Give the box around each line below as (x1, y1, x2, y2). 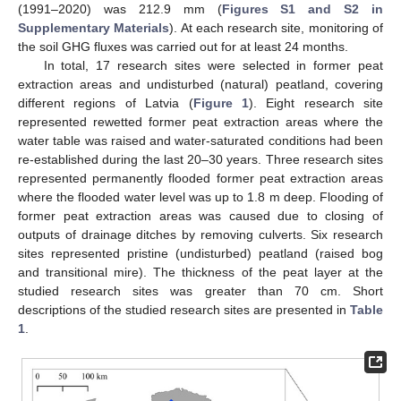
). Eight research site (248, 96, 383, 110)
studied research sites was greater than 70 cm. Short (18, 284, 383, 298)
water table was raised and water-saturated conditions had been (18, 133, 383, 148)
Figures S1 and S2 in (221, 2, 383, 16)
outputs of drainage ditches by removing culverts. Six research (18, 227, 383, 242)
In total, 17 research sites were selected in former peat (43, 58, 383, 73)
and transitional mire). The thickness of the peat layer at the (18, 265, 383, 279)
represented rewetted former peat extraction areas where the (18, 115, 383, 129)
